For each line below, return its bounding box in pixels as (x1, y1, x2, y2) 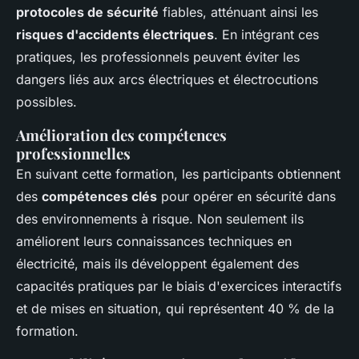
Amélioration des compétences (16, 125, 227, 146)
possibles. (16, 94, 77, 111)
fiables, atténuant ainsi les (159, 4, 318, 21)
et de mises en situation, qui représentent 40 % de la (16, 301, 334, 317)
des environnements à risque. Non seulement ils (16, 211, 304, 228)
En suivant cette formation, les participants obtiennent (16, 166, 341, 183)
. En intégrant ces (214, 26, 319, 43)
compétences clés (42, 188, 157, 205)
